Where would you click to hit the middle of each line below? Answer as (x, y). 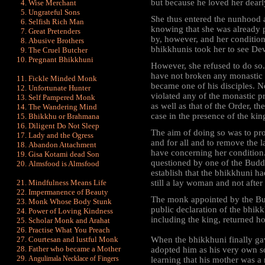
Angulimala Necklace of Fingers (74, 258)
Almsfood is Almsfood (64, 164)
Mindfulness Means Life (67, 182)
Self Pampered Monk (62, 97)
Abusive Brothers (56, 41)
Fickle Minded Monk (63, 78)
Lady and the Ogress (61, 135)
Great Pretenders (54, 31)
